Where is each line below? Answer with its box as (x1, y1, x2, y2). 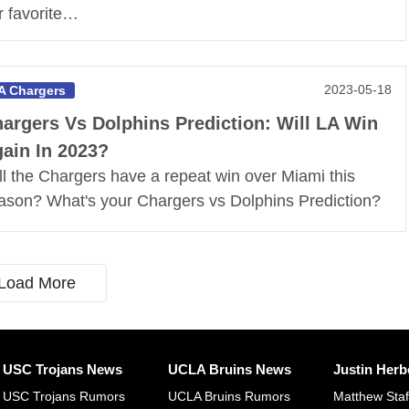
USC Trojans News (2, 362, 122, 378)
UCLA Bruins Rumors (167, 389, 290, 404)
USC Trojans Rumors (2, 389, 125, 404)
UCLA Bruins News (167, 362, 291, 378)
